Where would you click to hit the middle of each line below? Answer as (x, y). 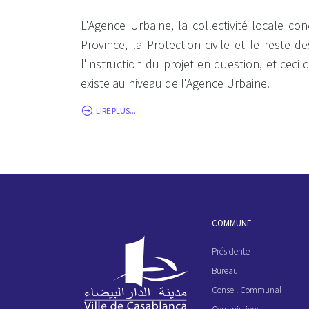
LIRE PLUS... (116, 110)
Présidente (231, 251)
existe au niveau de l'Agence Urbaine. (175, 83)
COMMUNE (232, 223)
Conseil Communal (247, 290)
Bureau (225, 270)
